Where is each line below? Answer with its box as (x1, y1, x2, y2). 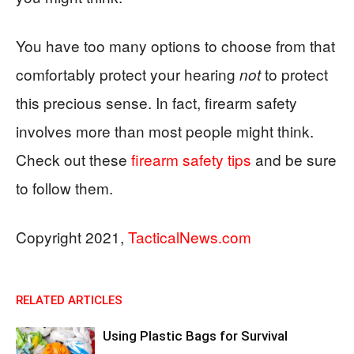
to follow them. (16, 177, 113, 199)
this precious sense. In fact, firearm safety (16, 92, 297, 114)
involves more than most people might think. (16, 120, 314, 142)
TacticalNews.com (128, 226, 251, 248)
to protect (261, 63, 328, 85)
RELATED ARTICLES (16, 293, 122, 308)
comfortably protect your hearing (16, 63, 239, 85)
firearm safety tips (131, 149, 251, 171)
